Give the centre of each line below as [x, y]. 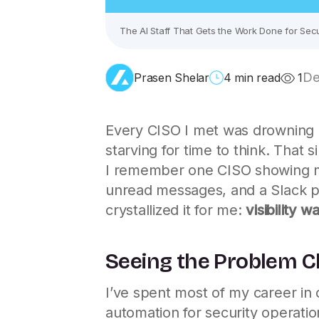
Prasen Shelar [172, 77]
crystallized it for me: [176, 210]
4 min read [252, 77]
